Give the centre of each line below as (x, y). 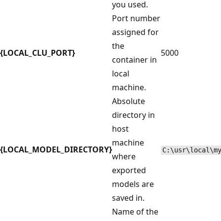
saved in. (128, 198)
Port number (136, 18)
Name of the (135, 212)
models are (133, 184)
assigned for (135, 32)
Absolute (129, 101)
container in (134, 60)
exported (129, 170)
